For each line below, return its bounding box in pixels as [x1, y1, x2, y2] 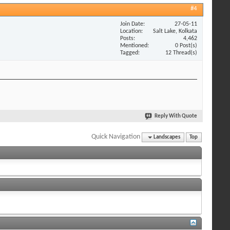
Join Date [120, 21, 143, 27]
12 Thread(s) [165, 49, 197, 56]
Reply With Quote [155, 113, 197, 120]
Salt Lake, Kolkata [153, 28, 197, 34]
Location [120, 28, 141, 34]
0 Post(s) [175, 42, 197, 49]
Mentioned [120, 42, 147, 49]
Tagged [120, 49, 138, 56]
